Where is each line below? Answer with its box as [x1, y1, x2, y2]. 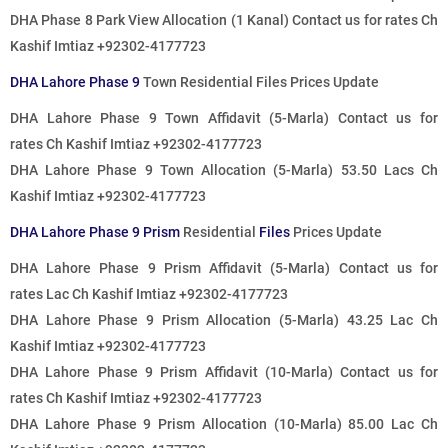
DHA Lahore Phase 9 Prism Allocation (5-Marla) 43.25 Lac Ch [10, 312, 438, 329]
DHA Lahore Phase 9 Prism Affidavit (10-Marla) [10, 364, 341, 381]
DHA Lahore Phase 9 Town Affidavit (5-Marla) [10, 110, 338, 127]
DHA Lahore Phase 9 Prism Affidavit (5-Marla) [10, 260, 339, 277]
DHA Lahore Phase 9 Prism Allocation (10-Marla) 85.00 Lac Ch [10, 416, 438, 433]
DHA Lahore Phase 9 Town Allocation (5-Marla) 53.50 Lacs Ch [10, 162, 438, 179]
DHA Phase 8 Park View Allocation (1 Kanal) [10, 12, 292, 29]
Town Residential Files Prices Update [140, 74, 379, 91]
